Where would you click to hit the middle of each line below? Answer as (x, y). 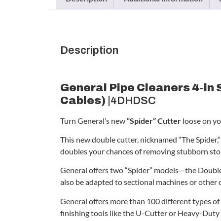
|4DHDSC (131, 100)
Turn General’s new (93, 120)
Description (89, 50)
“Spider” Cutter (154, 120)
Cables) (83, 100)
